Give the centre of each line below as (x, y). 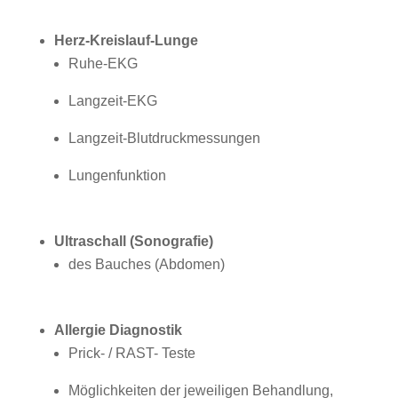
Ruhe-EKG (103, 64)
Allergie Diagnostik (118, 330)
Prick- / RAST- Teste (131, 353)
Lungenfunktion (117, 175)
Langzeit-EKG (112, 101)
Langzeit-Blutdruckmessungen (164, 138)
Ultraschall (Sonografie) (133, 241)
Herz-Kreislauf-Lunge (126, 40)
